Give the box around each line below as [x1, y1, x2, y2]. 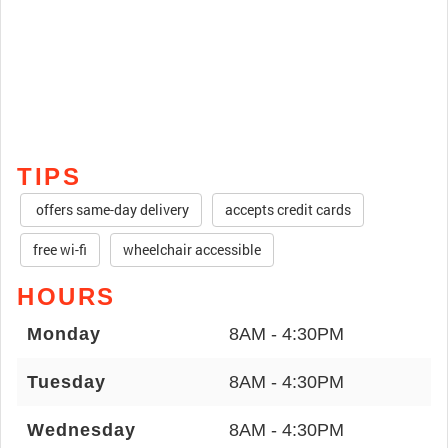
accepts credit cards [225, 200, 351, 219]
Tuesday [27, 372, 106, 392]
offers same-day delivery [33, 200, 189, 219]
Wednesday [27, 420, 136, 440]
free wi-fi [33, 240, 87, 259]
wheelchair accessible [123, 240, 261, 259]
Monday [27, 324, 101, 344]
